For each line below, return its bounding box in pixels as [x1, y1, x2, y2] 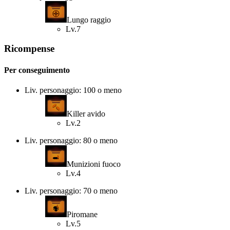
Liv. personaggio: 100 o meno [25, 85, 122, 94]
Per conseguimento [4, 65, 70, 74]
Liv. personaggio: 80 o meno [25, 136, 118, 145]
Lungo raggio [67, 15, 111, 24]
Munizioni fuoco [67, 159, 121, 168]
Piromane [67, 209, 98, 219]
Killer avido [67, 109, 105, 118]
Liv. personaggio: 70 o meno [25, 186, 118, 195]
